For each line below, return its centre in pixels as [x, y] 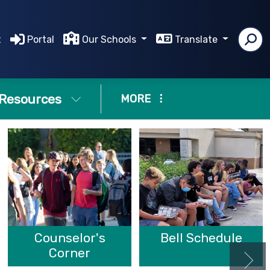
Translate [198, 39]
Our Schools [111, 39]
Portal [41, 39]
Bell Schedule [201, 237]
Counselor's [70, 237]
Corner [70, 253]
